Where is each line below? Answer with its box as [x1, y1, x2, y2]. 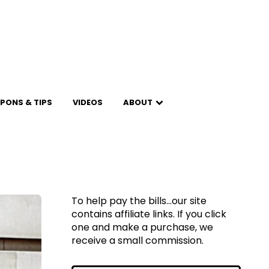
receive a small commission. [71, 234, 204, 247]
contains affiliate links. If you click [71, 207, 226, 221]
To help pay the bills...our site [71, 194, 207, 208]
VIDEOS [72, 97, 103, 108]
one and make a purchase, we [71, 220, 213, 234]
